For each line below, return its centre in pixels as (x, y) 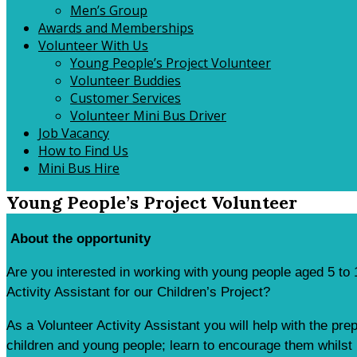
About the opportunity (80, 238)
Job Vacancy (74, 133)
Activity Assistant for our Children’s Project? (138, 292)
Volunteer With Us (93, 45)
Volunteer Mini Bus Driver (148, 116)
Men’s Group (109, 10)
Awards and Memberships (116, 28)
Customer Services (126, 98)
